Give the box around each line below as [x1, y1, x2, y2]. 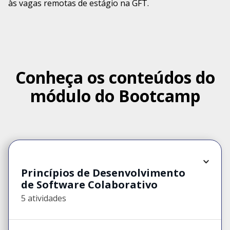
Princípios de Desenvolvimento [21, 166, 185, 180]
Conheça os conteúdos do [15, 66, 215, 88]
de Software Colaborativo [21, 178, 158, 191]
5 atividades [21, 193, 66, 204]
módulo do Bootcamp [30, 84, 200, 107]
